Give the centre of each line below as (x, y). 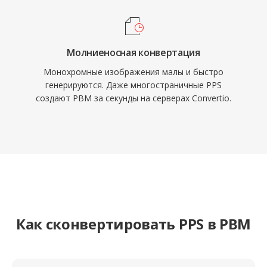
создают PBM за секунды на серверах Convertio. (133, 98)
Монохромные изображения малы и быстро (133, 72)
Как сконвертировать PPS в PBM (133, 224)
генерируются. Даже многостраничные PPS (133, 85)
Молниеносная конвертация (133, 52)
